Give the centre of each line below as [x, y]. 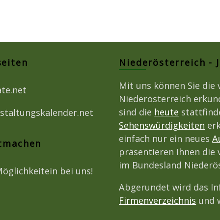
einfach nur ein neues [166, 139]
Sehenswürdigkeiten [162, 125]
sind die [137, 112]
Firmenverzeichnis [158, 201]
